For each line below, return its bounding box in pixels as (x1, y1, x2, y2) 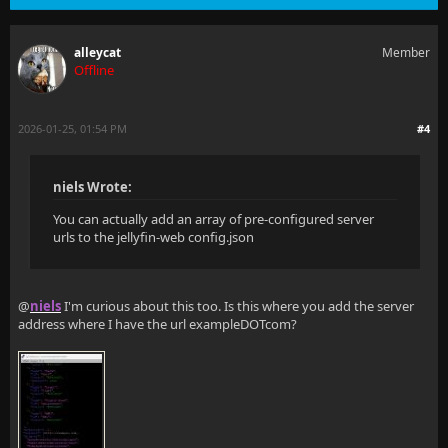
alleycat (74, 44, 121, 61)
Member (382, 44, 430, 61)
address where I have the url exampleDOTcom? (18, 315, 297, 333)
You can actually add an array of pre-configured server (53, 210, 374, 228)
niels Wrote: (53, 178, 132, 196)
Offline (74, 61, 114, 79)
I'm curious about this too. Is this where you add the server (61, 297, 414, 315)
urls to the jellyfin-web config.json (53, 228, 254, 246)
